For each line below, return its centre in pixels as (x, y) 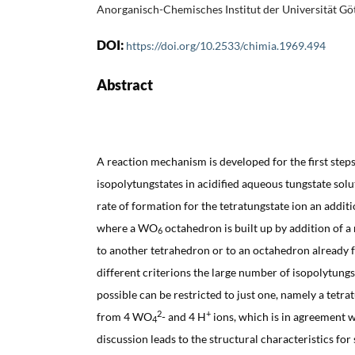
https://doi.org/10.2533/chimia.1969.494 (226, 45)
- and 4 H (184, 316)
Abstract (125, 84)
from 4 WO (124, 316)
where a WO (127, 227)
